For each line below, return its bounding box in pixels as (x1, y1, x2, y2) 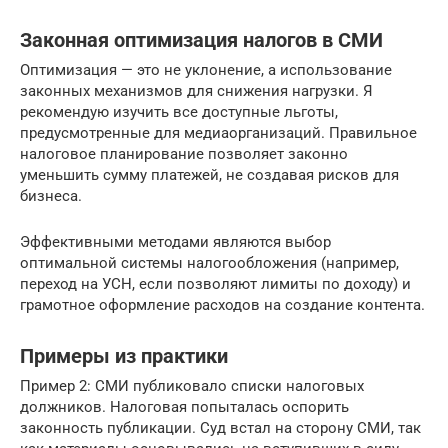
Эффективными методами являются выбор (20, 233, 331, 252)
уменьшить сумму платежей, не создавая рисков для (20, 166, 399, 185)
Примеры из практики (20, 344, 228, 368)
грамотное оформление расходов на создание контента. (20, 296, 425, 315)
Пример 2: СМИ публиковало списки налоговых (20, 377, 364, 396)
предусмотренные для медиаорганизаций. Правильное (20, 124, 417, 143)
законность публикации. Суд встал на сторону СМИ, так (20, 419, 421, 438)
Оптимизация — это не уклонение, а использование (20, 61, 392, 80)
